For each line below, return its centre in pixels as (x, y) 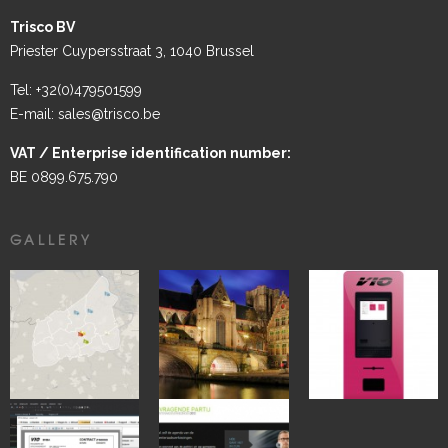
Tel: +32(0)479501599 (76, 89)
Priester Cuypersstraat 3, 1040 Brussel (132, 51)
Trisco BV (42, 27)
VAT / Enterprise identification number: (150, 152)
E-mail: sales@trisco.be (85, 113)
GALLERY (51, 239)
